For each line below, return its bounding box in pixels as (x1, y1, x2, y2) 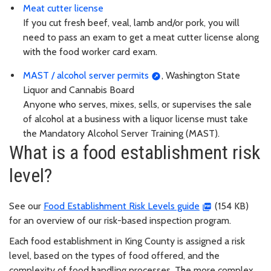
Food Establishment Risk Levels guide (44, 200, 200, 212)
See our (9, 200, 44, 212)
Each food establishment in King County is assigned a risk (9, 235, 245, 247)
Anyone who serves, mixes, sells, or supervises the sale (23, 99, 252, 111)
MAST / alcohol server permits (23, 70, 149, 82)
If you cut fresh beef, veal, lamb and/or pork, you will (23, 17, 240, 29)
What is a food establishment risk (9, 141, 260, 165)
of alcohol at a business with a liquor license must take (23, 113, 248, 125)
